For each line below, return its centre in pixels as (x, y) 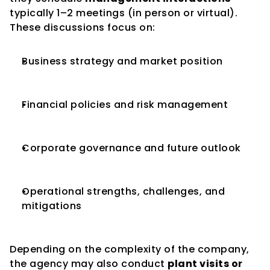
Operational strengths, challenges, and (123, 191)
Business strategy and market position (122, 61)
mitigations (52, 206)
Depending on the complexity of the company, (130, 249)
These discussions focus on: (83, 27)
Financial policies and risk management (125, 105)
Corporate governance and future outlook (131, 148)
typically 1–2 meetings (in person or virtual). (124, 13)
